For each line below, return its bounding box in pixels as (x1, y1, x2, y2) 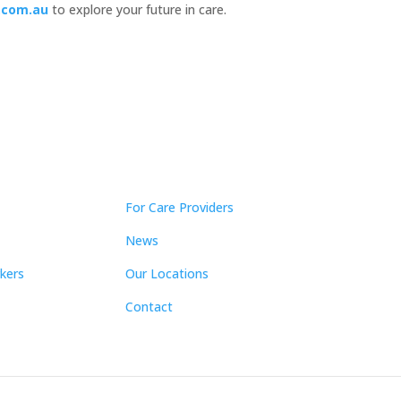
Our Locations (125, 265, 209, 283)
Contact (125, 298, 174, 316)
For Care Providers (125, 199, 235, 217)
